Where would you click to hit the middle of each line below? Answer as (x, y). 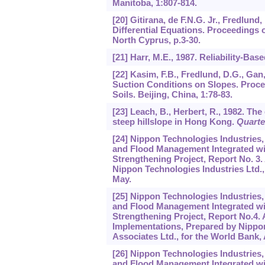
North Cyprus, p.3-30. (156, 40)
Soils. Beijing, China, (156, 95)
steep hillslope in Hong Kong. (174, 122)
